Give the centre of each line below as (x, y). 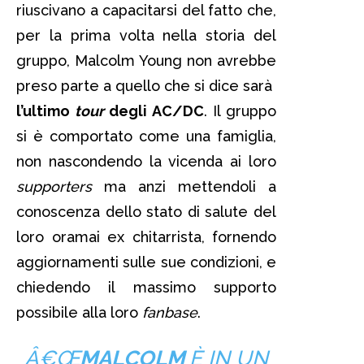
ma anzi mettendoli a (184, 186)
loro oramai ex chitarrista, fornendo (146, 236)
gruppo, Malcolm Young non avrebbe (146, 60)
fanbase (170, 312)
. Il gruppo (240, 110)
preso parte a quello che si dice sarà (146, 85)
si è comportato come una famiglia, (146, 136)
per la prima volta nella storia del (146, 35)
